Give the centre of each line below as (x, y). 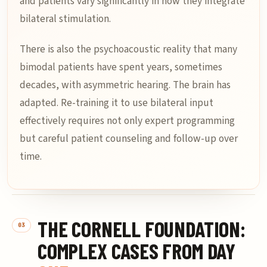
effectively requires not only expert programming (127, 121)
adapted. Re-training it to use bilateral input (117, 103)
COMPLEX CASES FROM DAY (137, 251)
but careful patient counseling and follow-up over (129, 139)
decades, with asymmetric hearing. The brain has (125, 85)
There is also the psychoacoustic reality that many (128, 49)
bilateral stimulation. (65, 19)
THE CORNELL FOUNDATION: (142, 229)
